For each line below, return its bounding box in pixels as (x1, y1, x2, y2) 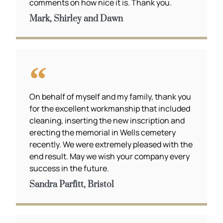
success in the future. (29, 163, 110, 174)
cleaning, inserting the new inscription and (29, 115, 185, 126)
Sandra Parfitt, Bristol (29, 179, 114, 191)
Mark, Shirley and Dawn (29, 13, 123, 24)
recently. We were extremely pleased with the (29, 139, 193, 150)
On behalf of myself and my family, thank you (29, 91, 192, 103)
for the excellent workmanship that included (29, 103, 191, 114)
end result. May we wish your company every (29, 151, 190, 162)
